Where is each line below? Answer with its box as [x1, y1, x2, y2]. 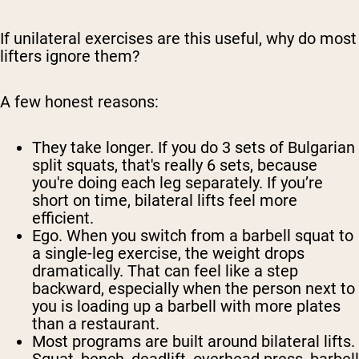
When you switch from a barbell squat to [63, 226, 353, 246]
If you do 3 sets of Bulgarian [154, 138, 355, 158]
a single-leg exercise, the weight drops [32, 244, 305, 264]
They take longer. [32, 138, 154, 158]
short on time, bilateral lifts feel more [32, 191, 297, 211]
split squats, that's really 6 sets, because [32, 155, 317, 175]
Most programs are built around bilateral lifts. [32, 332, 355, 352]
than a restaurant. [32, 314, 159, 334]
